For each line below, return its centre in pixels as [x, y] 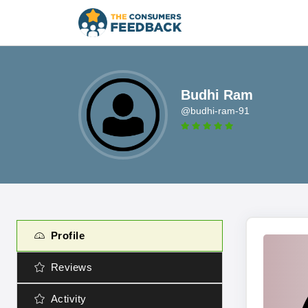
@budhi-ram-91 [216, 111]
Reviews [71, 267]
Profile [67, 235]
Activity [68, 299]
